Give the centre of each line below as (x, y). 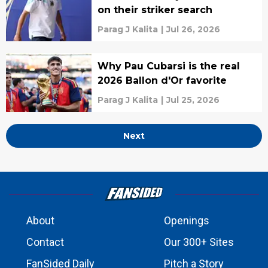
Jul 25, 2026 (193, 100)
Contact (45, 242)
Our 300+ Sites (199, 242)
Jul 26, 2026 (193, 29)
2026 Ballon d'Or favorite (162, 80)
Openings (187, 220)
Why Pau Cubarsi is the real (168, 66)
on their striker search (155, 10)
